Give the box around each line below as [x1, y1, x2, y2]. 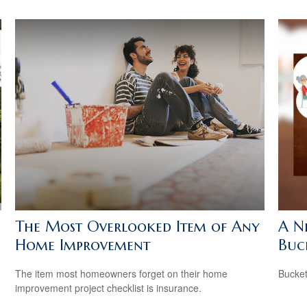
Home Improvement [15, 235, 151, 254]
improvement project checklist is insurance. [15, 281, 202, 295]
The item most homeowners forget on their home [15, 267, 228, 281]
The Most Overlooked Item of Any [15, 217, 260, 236]
